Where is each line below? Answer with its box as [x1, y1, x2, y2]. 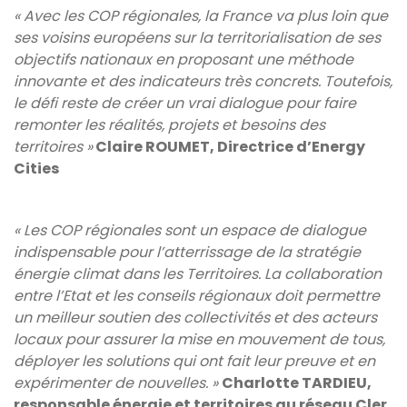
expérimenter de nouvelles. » [14, 372, 222, 393]
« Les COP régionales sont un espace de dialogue [14, 219, 366, 241]
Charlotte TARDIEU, [222, 372, 372, 393]
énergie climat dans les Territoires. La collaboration [14, 263, 382, 284]
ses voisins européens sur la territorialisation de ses [14, 26, 381, 48]
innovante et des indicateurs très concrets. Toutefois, [14, 70, 392, 92]
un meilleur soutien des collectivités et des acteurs [14, 306, 377, 328]
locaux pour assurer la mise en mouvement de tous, [14, 328, 385, 350]
